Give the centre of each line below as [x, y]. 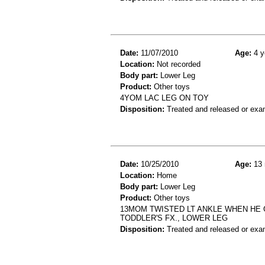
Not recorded [177, 64]
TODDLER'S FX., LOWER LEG [174, 218]
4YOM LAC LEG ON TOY [164, 98]
